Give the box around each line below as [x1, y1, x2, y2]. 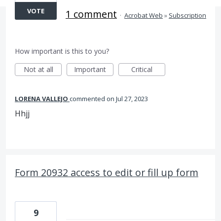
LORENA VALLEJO [15, 94, 68, 103]
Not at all [23, 65, 53, 74]
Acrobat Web [124, 11, 163, 20]
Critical [131, 65, 152, 74]
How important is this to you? [15, 46, 109, 56]
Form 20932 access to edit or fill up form [15, 166, 198, 179]
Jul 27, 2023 [116, 94, 148, 103]
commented [70, 94, 107, 103]
